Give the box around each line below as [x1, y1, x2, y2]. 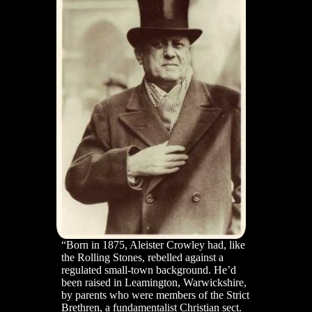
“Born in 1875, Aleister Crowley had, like [61, 239, 245, 251]
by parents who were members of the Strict [61, 289, 249, 302]
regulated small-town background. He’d [61, 264, 236, 276]
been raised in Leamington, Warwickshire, [61, 276, 247, 289]
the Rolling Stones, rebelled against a [61, 251, 224, 264]
